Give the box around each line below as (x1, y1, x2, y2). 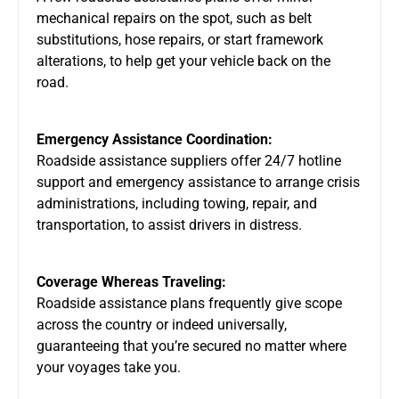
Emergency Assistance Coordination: (37, 130, 273, 148)
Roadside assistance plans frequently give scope (37, 294, 342, 312)
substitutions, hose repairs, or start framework (37, 30, 323, 48)
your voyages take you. (37, 358, 181, 376)
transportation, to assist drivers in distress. (37, 216, 302, 233)
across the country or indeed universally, (37, 315, 287, 333)
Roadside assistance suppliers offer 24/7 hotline (37, 151, 341, 169)
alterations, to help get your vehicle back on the (37, 52, 330, 69)
